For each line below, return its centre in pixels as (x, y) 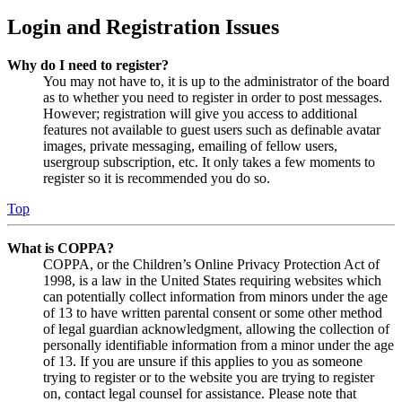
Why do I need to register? (88, 66)
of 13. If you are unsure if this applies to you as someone (203, 362)
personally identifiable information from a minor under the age (218, 345)
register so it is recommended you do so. (157, 179)
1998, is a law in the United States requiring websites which (212, 281)
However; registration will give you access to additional (200, 114)
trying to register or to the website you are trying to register (209, 378)
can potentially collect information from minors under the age (215, 297)
